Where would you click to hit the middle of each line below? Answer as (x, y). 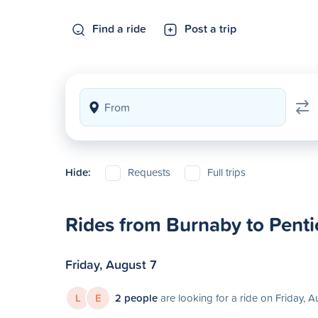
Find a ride (119, 28)
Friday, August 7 (111, 264)
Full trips (226, 172)
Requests (149, 172)
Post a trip (210, 28)
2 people (136, 298)
